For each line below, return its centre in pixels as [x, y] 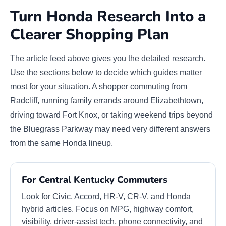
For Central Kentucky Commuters [95, 179]
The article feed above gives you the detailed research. [108, 58]
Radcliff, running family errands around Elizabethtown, [107, 100]
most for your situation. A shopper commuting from [99, 86]
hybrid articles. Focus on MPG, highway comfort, [108, 209]
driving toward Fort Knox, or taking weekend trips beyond [111, 115]
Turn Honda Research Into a [108, 16]
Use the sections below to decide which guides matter [106, 72]
